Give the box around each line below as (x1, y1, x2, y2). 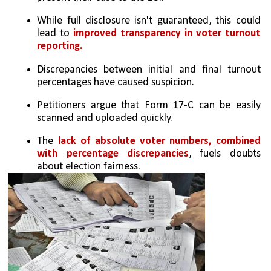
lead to (37, 28, 74, 40)
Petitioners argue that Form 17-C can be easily (37, 100, 261, 111)
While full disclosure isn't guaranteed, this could (37, 15, 261, 27)
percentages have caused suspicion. (37, 76, 195, 88)
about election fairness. (37, 161, 141, 173)
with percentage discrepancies (37, 148, 189, 160)
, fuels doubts (189, 148, 261, 160)
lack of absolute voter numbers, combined (57, 135, 261, 148)
